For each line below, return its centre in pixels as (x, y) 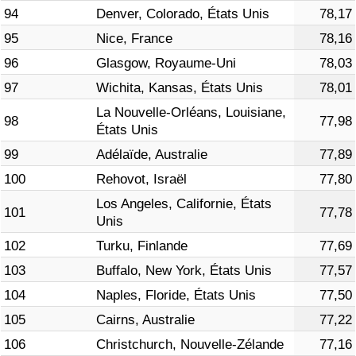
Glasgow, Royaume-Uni (166, 64)
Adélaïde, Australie (152, 155)
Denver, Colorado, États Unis (183, 14)
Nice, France (134, 39)
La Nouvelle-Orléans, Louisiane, (191, 113)
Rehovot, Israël (141, 180)
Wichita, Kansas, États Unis (180, 88)
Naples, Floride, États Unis (176, 296)
